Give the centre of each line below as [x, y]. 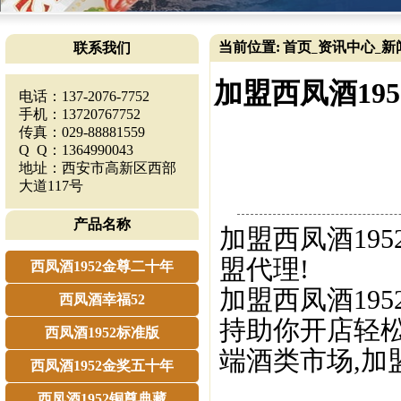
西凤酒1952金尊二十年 [102, 266]
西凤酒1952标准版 [102, 333]
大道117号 [51, 186]
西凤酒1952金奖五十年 [102, 366]
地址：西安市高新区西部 [98, 168]
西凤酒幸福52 [102, 299]
